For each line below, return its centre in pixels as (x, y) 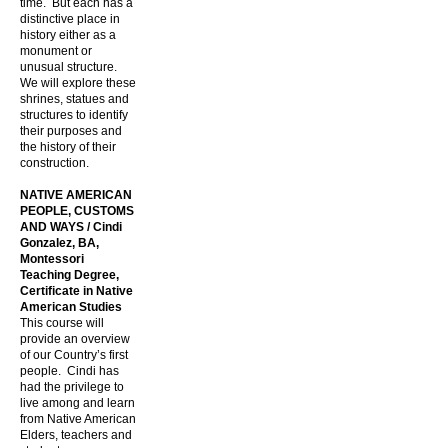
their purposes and (71, 131)
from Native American (78, 419)
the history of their (68, 147)
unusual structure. (70, 67)
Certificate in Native (76, 291)
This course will (62, 323)
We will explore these (78, 83)
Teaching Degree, (69, 275)
